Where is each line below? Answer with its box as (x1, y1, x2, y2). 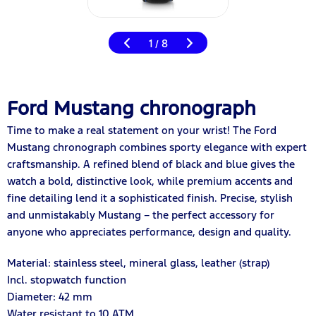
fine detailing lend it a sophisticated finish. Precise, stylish (7, 190, 293, 205)
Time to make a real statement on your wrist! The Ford (7, 123, 276, 137)
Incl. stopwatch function (7, 272, 126, 286)
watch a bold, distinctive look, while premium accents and (7, 174, 293, 188)
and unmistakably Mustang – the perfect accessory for (7, 207, 274, 221)
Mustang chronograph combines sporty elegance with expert (7, 140, 307, 154)
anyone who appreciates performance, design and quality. (7, 224, 291, 238)
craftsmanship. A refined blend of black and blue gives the (7, 157, 295, 171)
